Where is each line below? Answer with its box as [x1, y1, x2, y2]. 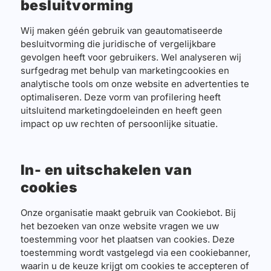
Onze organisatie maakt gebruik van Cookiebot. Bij [20, 207, 236, 218]
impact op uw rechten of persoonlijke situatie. [20, 118, 218, 130]
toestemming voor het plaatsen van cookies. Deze [20, 233, 235, 245]
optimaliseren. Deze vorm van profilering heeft [20, 91, 221, 103]
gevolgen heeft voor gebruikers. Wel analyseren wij [20, 51, 241, 64]
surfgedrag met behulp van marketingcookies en [20, 65, 229, 77]
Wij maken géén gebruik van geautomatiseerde [20, 25, 223, 37]
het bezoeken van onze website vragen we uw [20, 220, 219, 232]
